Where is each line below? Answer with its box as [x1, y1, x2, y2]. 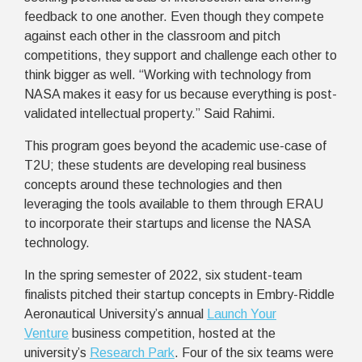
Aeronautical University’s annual [24, 306, 207, 321]
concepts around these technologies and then [24, 177, 282, 192]
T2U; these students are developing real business [24, 158, 306, 172]
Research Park [90, 345, 175, 360]
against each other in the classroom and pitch [24, 28, 280, 43]
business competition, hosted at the [69, 326, 276, 340]
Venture [24, 326, 69, 340]
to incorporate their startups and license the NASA [24, 216, 310, 230]
